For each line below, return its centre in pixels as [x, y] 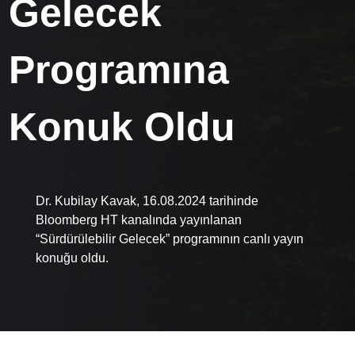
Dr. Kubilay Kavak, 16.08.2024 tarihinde [147, 200]
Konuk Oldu [122, 126]
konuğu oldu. [72, 258]
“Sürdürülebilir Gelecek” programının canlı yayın [169, 239]
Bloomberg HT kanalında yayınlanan [138, 219]
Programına [119, 69]
